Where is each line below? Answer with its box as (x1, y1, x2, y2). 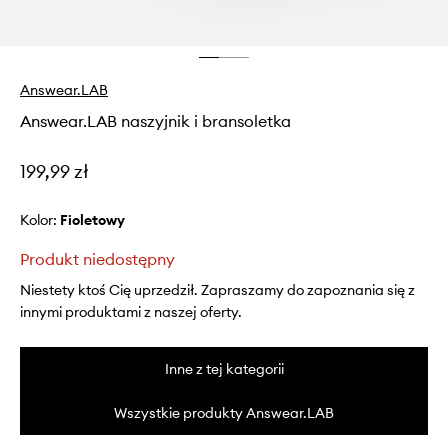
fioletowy (68, 210, 125, 229)
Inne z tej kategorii (164, 359, 284, 378)
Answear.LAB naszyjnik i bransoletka (20, 110, 291, 131)
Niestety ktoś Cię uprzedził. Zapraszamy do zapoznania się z (20, 280, 415, 299)
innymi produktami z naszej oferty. (20, 302, 242, 321)
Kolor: (20, 210, 60, 229)
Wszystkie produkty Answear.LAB (114, 403, 334, 422)
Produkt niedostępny (20, 248, 175, 269)
